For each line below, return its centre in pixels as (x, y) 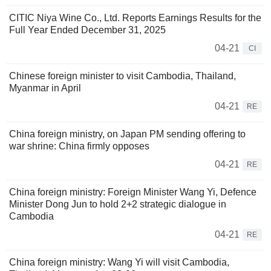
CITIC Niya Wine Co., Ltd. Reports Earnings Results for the (135, 18)
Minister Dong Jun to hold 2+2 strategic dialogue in (118, 204)
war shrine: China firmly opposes (79, 146)
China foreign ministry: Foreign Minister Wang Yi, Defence (133, 192)
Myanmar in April (45, 88)
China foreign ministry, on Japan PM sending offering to (127, 134)
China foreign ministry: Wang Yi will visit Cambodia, (119, 263)
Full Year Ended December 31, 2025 (87, 30)
